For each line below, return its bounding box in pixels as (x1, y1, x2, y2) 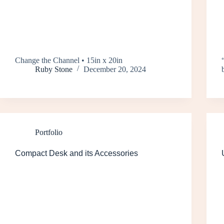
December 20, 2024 (83, 64, 146, 73)
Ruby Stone (35, 64, 72, 73)
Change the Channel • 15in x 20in (15, 55, 122, 64)
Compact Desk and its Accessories (15, 148, 138, 157)
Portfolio (35, 127, 62, 136)
